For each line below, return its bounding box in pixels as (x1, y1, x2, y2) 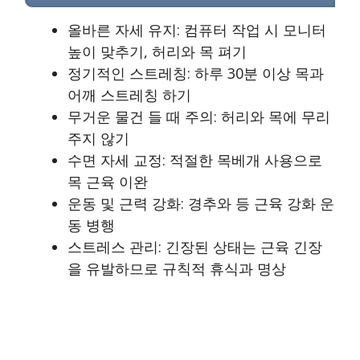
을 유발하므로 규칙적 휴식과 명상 (67, 258, 286, 278)
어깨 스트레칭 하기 (67, 84, 191, 104)
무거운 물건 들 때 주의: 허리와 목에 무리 (67, 106, 330, 126)
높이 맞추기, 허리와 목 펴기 (67, 41, 247, 61)
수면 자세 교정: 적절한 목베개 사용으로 (67, 149, 322, 170)
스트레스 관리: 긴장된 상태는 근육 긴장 (67, 236, 322, 256)
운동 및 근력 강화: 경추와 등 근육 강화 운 (67, 193, 334, 213)
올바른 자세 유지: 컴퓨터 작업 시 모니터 (67, 19, 326, 39)
